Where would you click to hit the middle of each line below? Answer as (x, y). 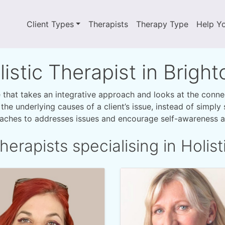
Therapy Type (162, 24)
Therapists (108, 24)
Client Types (50, 24)
